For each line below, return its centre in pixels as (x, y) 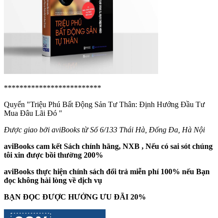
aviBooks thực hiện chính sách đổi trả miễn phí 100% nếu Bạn (107, 172)
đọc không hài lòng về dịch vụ (53, 181)
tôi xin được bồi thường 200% (54, 155)
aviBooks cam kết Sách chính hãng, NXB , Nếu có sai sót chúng (108, 146)
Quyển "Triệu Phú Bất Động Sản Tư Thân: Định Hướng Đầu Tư (104, 105)
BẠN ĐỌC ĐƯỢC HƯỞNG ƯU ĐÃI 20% (75, 197)
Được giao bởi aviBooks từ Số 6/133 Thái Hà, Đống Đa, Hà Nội (104, 130)
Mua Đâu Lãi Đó (30, 113)
